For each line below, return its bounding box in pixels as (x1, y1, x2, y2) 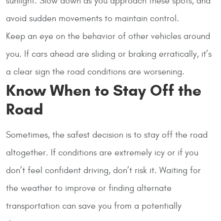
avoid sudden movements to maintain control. (6, 13, 179, 24)
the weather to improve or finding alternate (6, 183, 172, 193)
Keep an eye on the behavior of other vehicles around (6, 31, 210, 41)
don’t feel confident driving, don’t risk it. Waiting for (6, 165, 201, 176)
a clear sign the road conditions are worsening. (6, 66, 184, 77)
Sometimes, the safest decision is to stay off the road (6, 129, 208, 140)
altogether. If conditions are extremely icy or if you (6, 147, 198, 158)
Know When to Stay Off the (6, 80, 201, 100)
